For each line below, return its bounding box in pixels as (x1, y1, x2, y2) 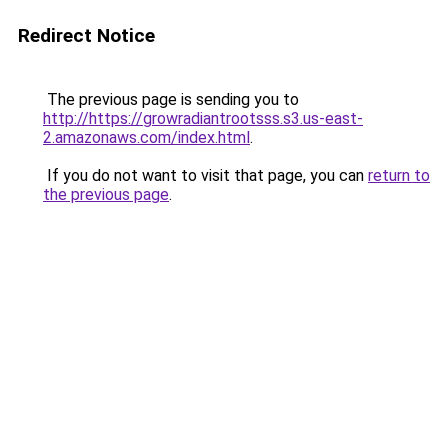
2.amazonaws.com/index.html (43, 128, 250, 147)
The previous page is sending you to (43, 90, 299, 109)
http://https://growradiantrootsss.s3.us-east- (43, 109, 363, 128)
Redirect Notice (18, 24, 155, 47)
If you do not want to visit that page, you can (43, 166, 368, 185)
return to (368, 166, 430, 185)
